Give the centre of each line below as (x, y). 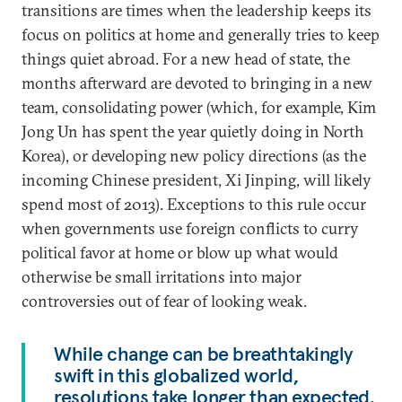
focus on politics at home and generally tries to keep (201, 35)
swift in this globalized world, (176, 375)
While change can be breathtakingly (204, 354)
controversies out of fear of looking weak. (164, 301)
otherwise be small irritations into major (162, 277)
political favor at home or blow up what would (180, 253)
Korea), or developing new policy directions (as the (194, 156)
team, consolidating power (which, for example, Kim (199, 107)
